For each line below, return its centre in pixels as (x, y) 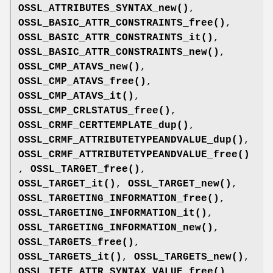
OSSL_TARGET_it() (67, 184)
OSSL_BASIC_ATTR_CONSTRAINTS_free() (122, 23)
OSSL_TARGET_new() (180, 184)
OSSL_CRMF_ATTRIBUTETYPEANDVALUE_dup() (131, 140)
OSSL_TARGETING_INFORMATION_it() (113, 213)
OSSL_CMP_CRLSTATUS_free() (94, 111)
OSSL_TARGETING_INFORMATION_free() (119, 198)
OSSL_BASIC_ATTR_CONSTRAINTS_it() (116, 37)
